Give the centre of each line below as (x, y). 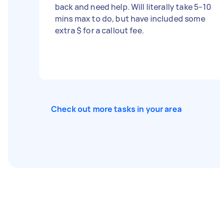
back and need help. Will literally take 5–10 (133, 7)
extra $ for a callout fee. (99, 30)
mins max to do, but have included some (130, 19)
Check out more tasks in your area (116, 109)
